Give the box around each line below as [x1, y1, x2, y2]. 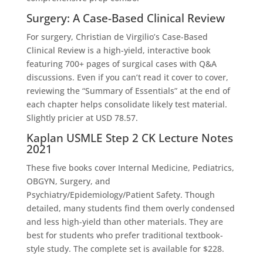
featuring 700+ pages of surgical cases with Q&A [26, 58, 217, 69]
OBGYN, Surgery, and [26, 175, 110, 187]
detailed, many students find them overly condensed [26, 202, 235, 214]
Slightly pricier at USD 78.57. [26, 112, 138, 123]
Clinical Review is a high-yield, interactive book [26, 44, 211, 56]
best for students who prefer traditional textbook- [26, 229, 223, 241]
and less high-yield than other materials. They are [26, 215, 223, 227]
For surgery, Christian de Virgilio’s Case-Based [26, 31, 208, 42]
